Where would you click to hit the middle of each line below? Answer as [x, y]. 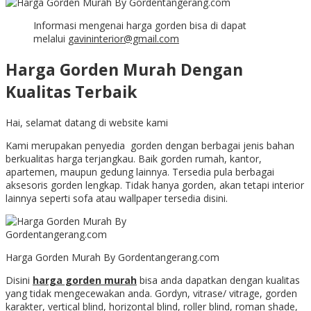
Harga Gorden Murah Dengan [124, 70]
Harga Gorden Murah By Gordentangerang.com [112, 258]
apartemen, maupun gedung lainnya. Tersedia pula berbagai [140, 172]
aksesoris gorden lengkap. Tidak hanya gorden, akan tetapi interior [155, 185]
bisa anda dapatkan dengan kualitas [218, 280]
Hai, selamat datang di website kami [87, 123]
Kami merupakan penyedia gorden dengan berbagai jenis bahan [150, 146]
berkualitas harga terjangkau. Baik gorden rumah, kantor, [134, 159]
